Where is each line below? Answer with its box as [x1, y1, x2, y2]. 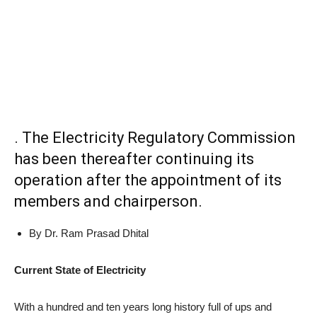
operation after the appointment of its [14, 171, 282, 189]
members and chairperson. [14, 192, 202, 210]
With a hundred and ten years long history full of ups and [14, 301, 272, 313]
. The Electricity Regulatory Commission [14, 129, 296, 146]
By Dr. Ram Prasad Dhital [29, 227, 149, 239]
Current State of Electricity [14, 264, 146, 276]
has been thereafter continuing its [14, 150, 254, 168]
